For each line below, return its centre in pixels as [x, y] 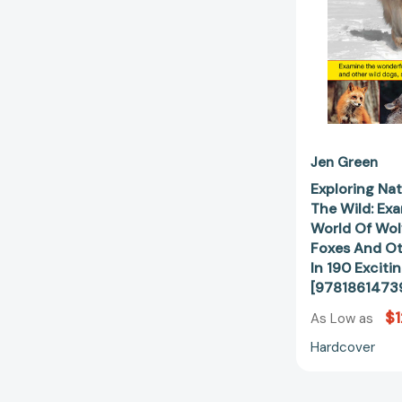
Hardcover [343, 347]
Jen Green [344, 163]
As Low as [344, 318]
